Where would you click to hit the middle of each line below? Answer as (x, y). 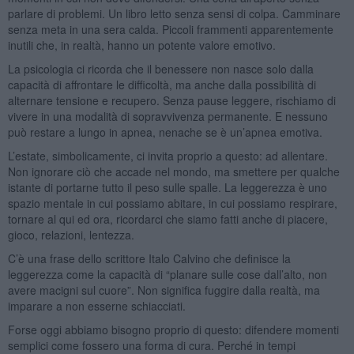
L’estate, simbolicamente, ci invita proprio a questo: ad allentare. (168, 155)
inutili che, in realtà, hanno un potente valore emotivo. (141, 45)
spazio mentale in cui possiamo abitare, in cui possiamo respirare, (172, 203)
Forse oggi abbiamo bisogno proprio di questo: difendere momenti (173, 329)
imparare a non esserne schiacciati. (96, 305)
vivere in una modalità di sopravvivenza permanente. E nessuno (168, 116)
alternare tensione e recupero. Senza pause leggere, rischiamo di (171, 100)
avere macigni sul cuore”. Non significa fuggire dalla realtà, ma (164, 290)
